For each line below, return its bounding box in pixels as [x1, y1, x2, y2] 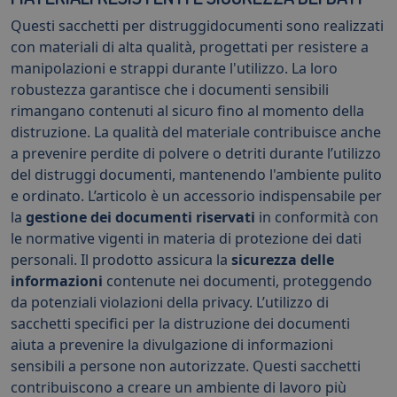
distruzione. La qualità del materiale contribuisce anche [11, 121, 381, 142]
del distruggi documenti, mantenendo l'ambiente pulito [11, 164, 382, 184]
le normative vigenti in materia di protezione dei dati [11, 228, 362, 248]
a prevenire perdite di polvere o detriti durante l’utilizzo [11, 143, 381, 163]
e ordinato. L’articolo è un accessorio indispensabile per [11, 185, 382, 206]
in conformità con [255, 206, 378, 227]
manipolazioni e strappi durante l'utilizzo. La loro [11, 58, 338, 78]
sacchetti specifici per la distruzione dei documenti [11, 313, 350, 333]
